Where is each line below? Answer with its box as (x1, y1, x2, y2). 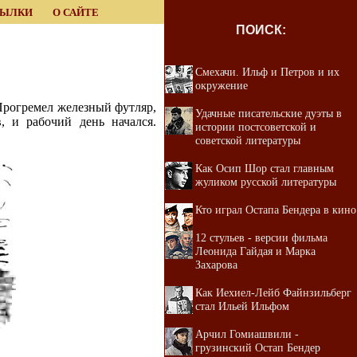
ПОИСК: (235, 23, 286, 37)
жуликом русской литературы (195, 175, 336, 188)
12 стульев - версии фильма (195, 231, 328, 244)
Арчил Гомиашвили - (195, 328, 299, 340)
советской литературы (195, 134, 300, 147)
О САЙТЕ (52, 6, 99, 18)
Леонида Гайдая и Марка (195, 245, 316, 257)
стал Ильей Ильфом (195, 300, 289, 312)
